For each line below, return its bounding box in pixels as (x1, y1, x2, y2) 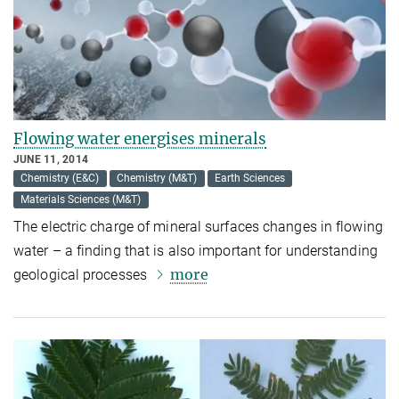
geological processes (13, 265, 151, 283)
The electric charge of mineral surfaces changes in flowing (13, 217, 383, 235)
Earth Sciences (214, 172, 285, 185)
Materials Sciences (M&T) (20, 193, 142, 207)
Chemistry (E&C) (20, 172, 100, 185)
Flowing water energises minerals (13, 128, 266, 149)
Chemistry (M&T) (117, 172, 198, 185)
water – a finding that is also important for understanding (13, 241, 378, 259)
